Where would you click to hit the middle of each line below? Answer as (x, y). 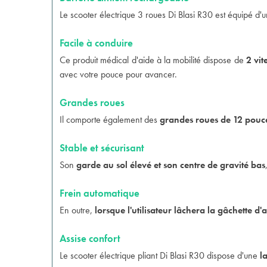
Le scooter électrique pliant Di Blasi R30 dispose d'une (160, 255)
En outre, (77, 210)
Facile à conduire (96, 43)
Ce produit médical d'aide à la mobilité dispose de (153, 60)
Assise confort (90, 238)
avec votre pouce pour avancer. (118, 74)
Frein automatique (100, 193)
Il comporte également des (110, 119)
